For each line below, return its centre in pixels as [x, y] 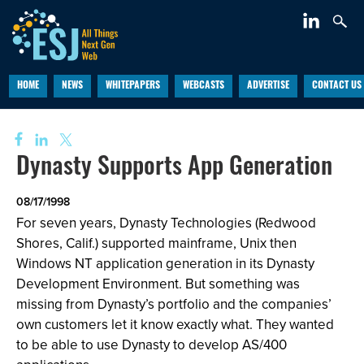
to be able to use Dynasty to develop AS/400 [152, 344]
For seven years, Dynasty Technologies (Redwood [166, 223]
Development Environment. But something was [158, 284]
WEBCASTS [203, 86]
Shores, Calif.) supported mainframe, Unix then [156, 243]
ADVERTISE [268, 86]
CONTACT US [336, 86]
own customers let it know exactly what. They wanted [175, 324]
